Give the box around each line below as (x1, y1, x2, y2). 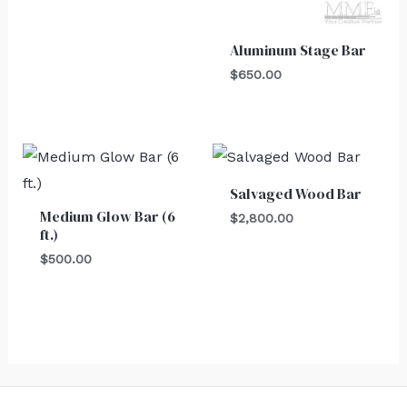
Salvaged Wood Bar (230, 184, 362, 204)
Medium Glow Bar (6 (39, 206, 175, 227)
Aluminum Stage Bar (230, 40, 367, 61)
